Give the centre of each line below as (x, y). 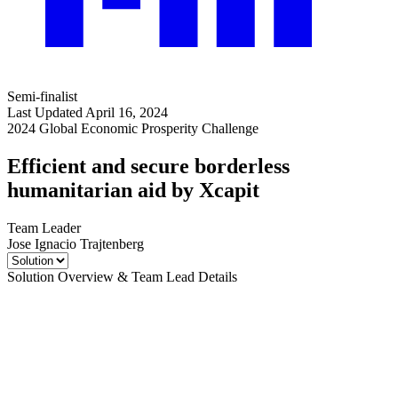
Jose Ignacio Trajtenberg (76, 243)
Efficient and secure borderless (148, 166)
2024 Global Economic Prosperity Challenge (133, 128)
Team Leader (44, 227)
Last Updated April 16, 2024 (88, 112)
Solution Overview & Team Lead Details (122, 276)
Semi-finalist (42, 96)
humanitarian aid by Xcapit (133, 190)
